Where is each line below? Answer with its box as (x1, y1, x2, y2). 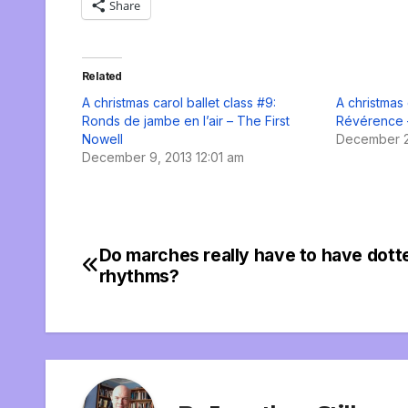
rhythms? (98, 264, 179, 287)
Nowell (82, 130, 123, 147)
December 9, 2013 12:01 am (82, 148, 244, 165)
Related (82, 68, 122, 83)
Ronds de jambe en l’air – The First (82, 112, 290, 128)
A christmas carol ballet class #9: (82, 94, 276, 110)
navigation (81, 281, 229, 318)
